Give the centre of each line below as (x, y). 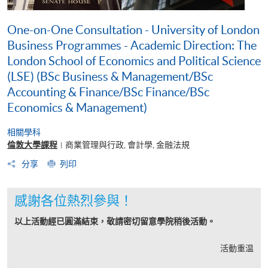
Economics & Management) (77, 107)
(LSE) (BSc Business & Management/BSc (110, 76)
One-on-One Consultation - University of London (133, 30)
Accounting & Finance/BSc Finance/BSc (108, 92)
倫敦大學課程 (32, 144)
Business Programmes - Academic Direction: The (132, 45)
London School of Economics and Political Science (134, 61)
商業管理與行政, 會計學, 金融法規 (127, 144)
